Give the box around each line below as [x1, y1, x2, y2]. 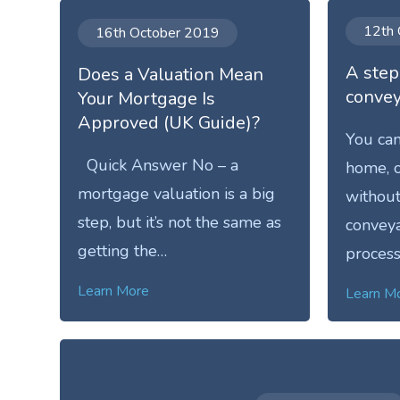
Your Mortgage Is [78, 87, 216, 112]
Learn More [78, 281, 150, 302]
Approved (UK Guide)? [78, 111, 261, 136]
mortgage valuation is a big [78, 183, 276, 205]
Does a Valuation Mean [78, 62, 264, 87]
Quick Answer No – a [78, 154, 239, 177]
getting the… [78, 240, 168, 262]
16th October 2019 [96, 23, 221, 44]
